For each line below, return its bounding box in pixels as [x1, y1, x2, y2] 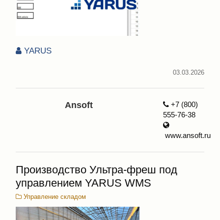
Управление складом [22, 193, 86, 201]
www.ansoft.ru [163, 131, 211, 140]
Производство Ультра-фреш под [16, 164, 177, 176]
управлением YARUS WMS [16, 177, 151, 190]
